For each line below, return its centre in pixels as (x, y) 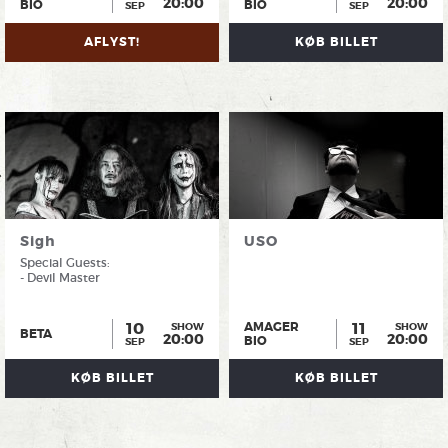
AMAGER (271, 327)
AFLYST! (112, 42)
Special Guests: (65, 263)
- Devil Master (60, 278)
